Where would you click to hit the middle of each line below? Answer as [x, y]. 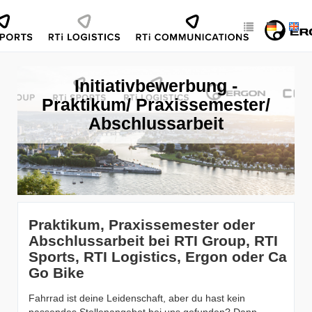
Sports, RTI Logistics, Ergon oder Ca [158, 257]
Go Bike [56, 273]
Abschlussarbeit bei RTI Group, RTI [153, 241]
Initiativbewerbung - [156, 86]
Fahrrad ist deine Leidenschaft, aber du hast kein [137, 298]
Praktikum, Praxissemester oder [142, 225]
